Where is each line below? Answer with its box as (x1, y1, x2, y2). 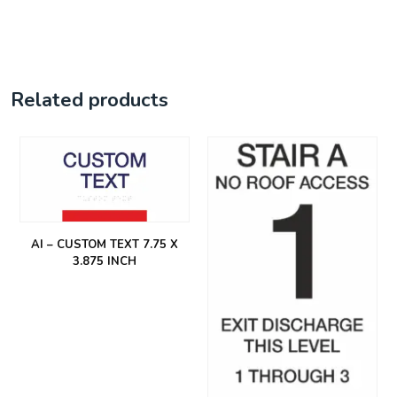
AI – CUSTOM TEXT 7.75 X (31, 237, 178, 253)
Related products (11, 87, 168, 114)
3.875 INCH (73, 253, 136, 270)
